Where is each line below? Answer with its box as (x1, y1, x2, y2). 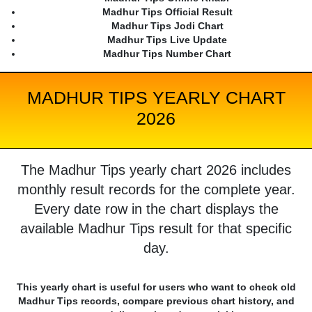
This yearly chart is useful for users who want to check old (16, 281, 296, 293)
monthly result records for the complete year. (17, 182, 295, 198)
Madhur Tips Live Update (107, 34, 227, 46)
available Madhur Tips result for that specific (20, 221, 292, 237)
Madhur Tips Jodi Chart (111, 20, 224, 32)
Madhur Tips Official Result (102, 6, 233, 18)
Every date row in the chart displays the (33, 201, 279, 217)
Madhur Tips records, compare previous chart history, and (17, 295, 295, 307)
